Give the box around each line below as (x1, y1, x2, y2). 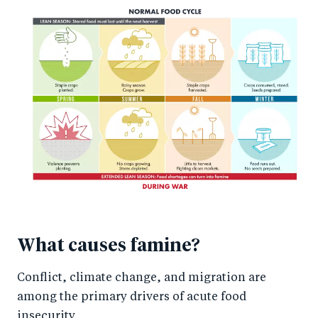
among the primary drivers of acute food (17, 292, 246, 304)
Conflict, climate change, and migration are (17, 273, 266, 285)
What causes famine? (17, 237, 200, 256)
